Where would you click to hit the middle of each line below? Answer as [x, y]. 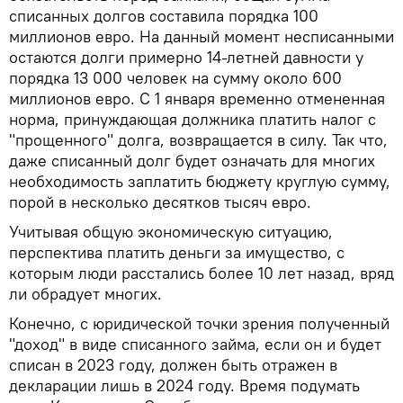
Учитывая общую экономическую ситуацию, [171, 231]
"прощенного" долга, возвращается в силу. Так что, [198, 139]
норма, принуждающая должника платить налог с [193, 119]
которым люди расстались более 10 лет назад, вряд [201, 273]
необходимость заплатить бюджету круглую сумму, [200, 181]
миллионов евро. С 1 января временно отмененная [197, 98]
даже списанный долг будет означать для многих [192, 160]
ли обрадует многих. [85, 293]
